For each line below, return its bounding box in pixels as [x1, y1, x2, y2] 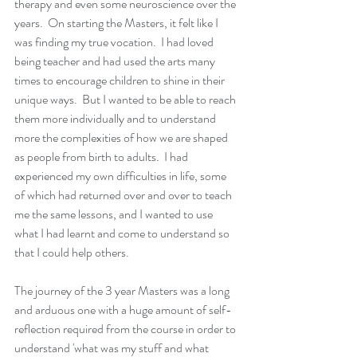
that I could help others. [14, 242, 134, 261]
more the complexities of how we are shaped [14, 127, 230, 147]
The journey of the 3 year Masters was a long [14, 280, 232, 300]
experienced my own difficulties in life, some [14, 166, 229, 185]
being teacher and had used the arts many [14, 51, 218, 70]
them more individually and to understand [14, 108, 218, 127]
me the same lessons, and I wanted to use [14, 204, 215, 223]
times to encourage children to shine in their [14, 70, 227, 89]
